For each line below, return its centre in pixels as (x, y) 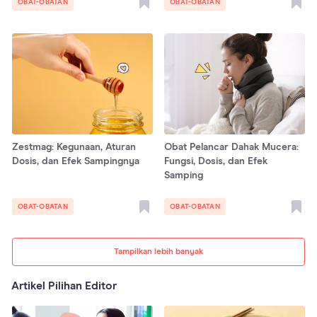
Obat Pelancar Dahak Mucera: (231, 148)
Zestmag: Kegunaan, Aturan (74, 148)
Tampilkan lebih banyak (158, 252)
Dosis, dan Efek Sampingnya (76, 162)
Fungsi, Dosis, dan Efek (216, 162)
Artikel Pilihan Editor (64, 286)
